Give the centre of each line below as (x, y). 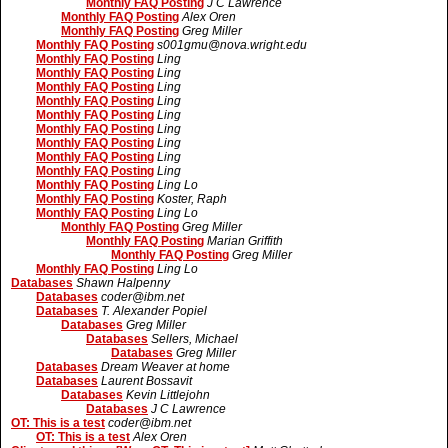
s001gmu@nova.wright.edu (232, 45)
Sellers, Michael (194, 339)
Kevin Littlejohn (168, 395)
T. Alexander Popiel (154, 311)
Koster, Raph (192, 199)
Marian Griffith (245, 241)
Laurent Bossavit (146, 381)
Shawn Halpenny (123, 283)
